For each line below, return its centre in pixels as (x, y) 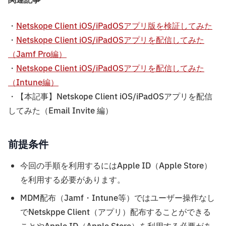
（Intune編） (33, 83)
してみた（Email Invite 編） (61, 111)
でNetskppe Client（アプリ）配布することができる (116, 213)
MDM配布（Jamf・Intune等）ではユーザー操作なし (118, 199)
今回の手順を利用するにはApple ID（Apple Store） (116, 166)
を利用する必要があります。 (73, 180)
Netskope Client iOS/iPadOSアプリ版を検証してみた (114, 26)
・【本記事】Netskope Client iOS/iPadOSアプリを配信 (110, 97)
